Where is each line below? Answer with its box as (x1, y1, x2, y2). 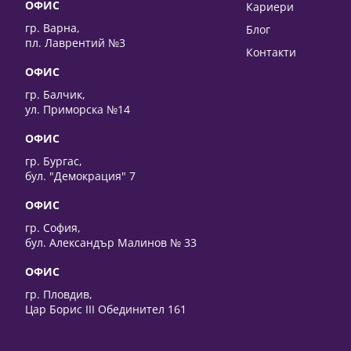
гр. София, (25, 219, 81, 235)
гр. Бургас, (25, 153, 83, 168)
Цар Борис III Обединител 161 (25, 301, 187, 317)
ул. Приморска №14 (25, 101, 131, 117)
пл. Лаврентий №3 (25, 34, 126, 50)
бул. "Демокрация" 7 (25, 168, 136, 183)
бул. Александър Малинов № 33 (25, 234, 197, 250)
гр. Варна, (25, 20, 81, 35)
